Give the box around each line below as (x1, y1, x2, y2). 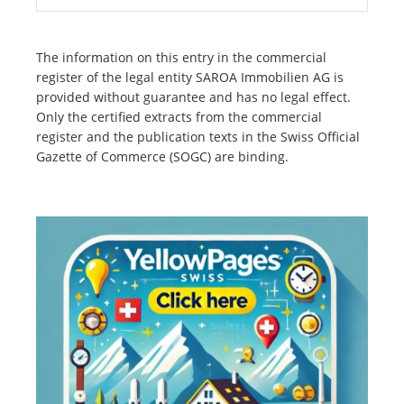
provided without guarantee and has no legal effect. (36, 88, 351, 106)
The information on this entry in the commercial (36, 49, 326, 67)
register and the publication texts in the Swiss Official (36, 128, 360, 146)
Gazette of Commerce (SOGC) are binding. (36, 148, 289, 166)
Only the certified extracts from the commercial (36, 108, 322, 126)
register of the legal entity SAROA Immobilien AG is (36, 69, 344, 87)
